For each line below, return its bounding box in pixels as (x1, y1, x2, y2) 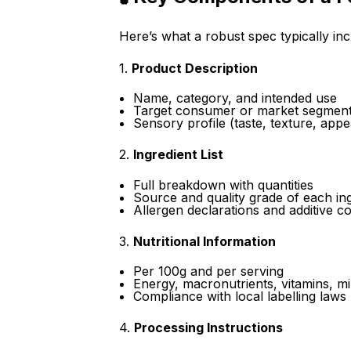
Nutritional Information (133, 233, 276, 249)
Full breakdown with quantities (132, 176, 313, 193)
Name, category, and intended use (132, 90, 337, 107)
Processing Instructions (134, 320, 283, 336)
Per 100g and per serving (132, 263, 284, 280)
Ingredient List (133, 147, 223, 163)
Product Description (132, 60, 258, 76)
